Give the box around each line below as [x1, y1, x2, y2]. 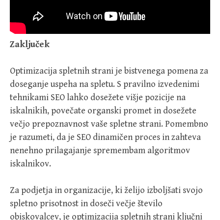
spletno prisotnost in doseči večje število [10, 198, 163, 209]
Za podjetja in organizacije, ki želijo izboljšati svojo [10, 185, 203, 196]
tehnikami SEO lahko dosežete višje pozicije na [10, 92, 186, 103]
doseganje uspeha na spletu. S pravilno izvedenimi [10, 79, 199, 90]
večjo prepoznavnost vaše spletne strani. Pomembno [10, 119, 208, 130]
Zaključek [10, 39, 50, 50]
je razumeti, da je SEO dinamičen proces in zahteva [10, 132, 201, 143]
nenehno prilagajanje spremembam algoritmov [10, 145, 190, 156]
